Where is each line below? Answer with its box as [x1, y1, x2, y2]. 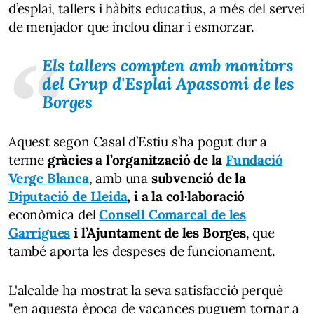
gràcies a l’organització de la [47, 151, 226, 168]
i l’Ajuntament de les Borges [70, 224, 246, 241]
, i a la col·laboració [127, 188, 245, 205]
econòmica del [8, 206, 100, 223]
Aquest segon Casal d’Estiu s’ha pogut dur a [8, 133, 267, 150]
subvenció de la [151, 170, 246, 186]
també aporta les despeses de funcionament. [8, 243, 276, 259]
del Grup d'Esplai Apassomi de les [42, 73, 294, 95]
